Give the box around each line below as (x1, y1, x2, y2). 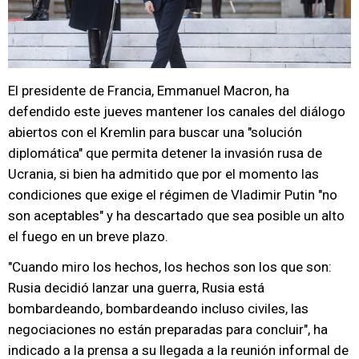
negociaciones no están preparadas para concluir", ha (8, 321, 328, 337)
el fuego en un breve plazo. (8, 228, 168, 244)
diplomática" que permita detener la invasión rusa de (8, 145, 322, 161)
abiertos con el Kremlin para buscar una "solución (8, 124, 302, 140)
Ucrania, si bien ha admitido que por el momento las (8, 166, 319, 182)
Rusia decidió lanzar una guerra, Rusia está (8, 280, 264, 296)
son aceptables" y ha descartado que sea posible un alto (8, 208, 345, 224)
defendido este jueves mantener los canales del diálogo (8, 103, 345, 119)
